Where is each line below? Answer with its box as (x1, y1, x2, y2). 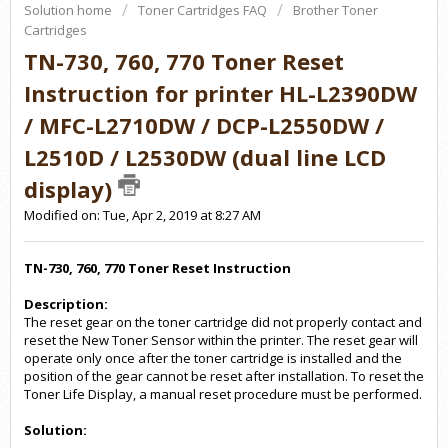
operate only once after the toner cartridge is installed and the (24, 348, 402, 367)
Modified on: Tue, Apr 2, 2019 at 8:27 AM (24, 206, 261, 225)
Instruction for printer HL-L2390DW (24, 78, 417, 109)
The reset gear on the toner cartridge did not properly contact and (24, 312, 422, 331)
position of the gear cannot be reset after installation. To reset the (24, 366, 424, 385)
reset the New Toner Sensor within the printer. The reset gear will (24, 330, 418, 349)
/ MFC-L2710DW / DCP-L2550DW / (24, 110, 384, 141)
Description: (24, 294, 111, 313)
